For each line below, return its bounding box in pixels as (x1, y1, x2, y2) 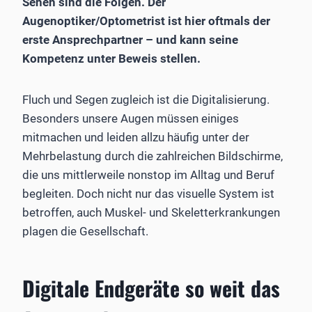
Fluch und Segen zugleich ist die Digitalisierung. (22, 92, 270, 107)
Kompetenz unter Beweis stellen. (22, 51, 201, 65)
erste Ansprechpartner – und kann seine (22, 32, 238, 47)
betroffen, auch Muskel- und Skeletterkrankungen (22, 205, 280, 219)
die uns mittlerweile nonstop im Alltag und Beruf (22, 167, 274, 182)
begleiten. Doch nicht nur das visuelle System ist (22, 186, 274, 201)
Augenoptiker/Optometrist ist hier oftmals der (22, 13, 270, 28)
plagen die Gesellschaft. (22, 224, 148, 238)
